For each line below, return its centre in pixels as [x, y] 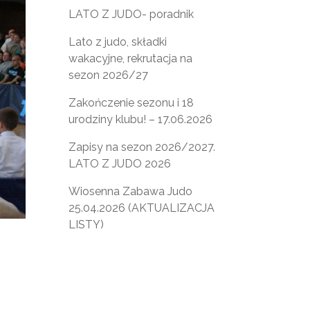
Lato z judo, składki [117, 42]
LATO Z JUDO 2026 [119, 164]
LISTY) [86, 225]
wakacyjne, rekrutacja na [130, 59]
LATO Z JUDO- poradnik [131, 15]
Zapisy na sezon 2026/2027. [142, 147]
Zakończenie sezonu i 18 [131, 103]
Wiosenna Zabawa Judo [130, 192]
